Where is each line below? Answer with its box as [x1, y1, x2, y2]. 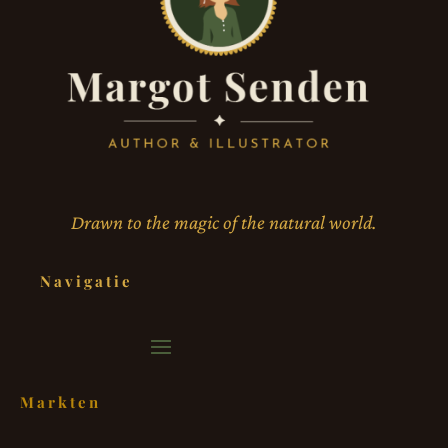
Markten [20, 391, 101, 412]
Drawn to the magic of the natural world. [71, 210, 377, 233]
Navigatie [40, 270, 133, 291]
